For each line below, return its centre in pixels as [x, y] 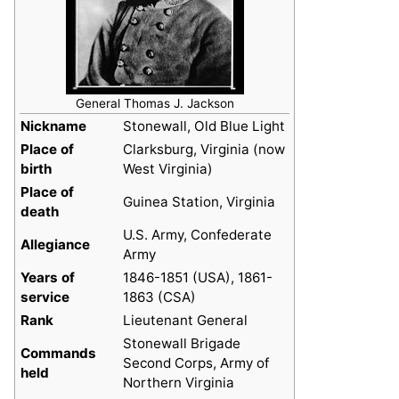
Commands [58, 354]
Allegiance [55, 245]
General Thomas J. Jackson [155, 104]
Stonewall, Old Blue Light [204, 126]
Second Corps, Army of [196, 363]
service [45, 297]
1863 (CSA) [159, 297]
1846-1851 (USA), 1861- [198, 278]
